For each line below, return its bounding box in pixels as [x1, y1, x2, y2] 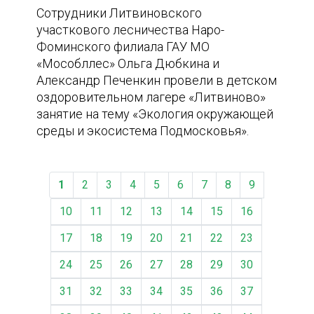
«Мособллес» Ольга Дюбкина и [36, 56, 220, 71]
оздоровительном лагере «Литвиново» [36, 90, 266, 104]
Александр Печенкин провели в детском [36, 73, 278, 88]
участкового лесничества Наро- [36, 22, 225, 37]
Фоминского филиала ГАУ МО [36, 39, 210, 54]
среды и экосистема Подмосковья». [36, 123, 250, 138]
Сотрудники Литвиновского [36, 6, 203, 20]
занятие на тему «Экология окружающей [36, 107, 274, 121]
